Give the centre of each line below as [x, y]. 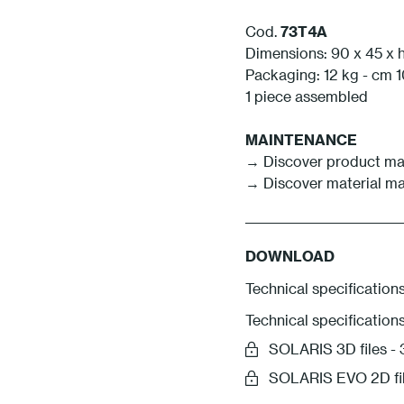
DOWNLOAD [290, 255]
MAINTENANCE [301, 139]
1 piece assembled [307, 96]
